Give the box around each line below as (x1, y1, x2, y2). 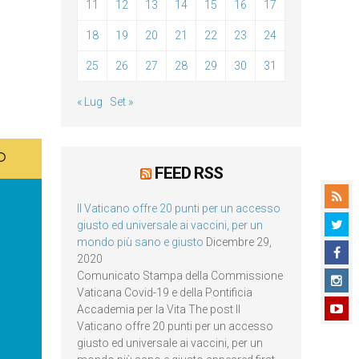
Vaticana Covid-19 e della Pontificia (77, 286, 252, 299)
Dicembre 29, (206, 236, 272, 248)
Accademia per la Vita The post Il (77, 303, 240, 316)
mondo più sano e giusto (77, 236, 204, 248)
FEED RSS (154, 163, 223, 183)
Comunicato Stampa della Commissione (77, 269, 283, 282)
